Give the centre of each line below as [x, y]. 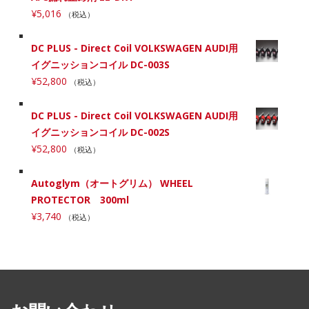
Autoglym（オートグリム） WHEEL [112, 183]
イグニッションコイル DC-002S [100, 132]
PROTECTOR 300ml [80, 200]
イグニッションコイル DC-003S [100, 65]
